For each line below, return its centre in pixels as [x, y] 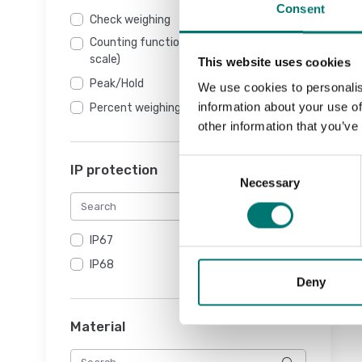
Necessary [270, 183]
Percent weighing [135, 108]
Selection [203, 183]
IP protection [114, 170]
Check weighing [130, 20]
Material [98, 326]
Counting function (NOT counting [177, 43]
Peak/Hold [117, 84]
